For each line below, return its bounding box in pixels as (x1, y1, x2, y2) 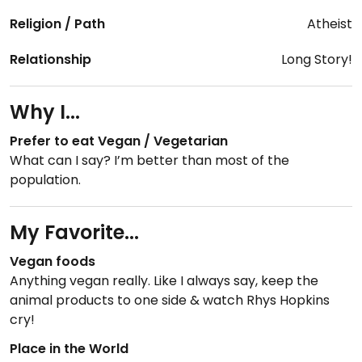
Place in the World (10, 339, 128, 358)
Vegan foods (10, 252, 95, 271)
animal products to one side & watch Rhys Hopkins (10, 291, 330, 309)
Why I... (10, 99, 80, 125)
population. (10, 170, 81, 189)
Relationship (10, 50, 91, 69)
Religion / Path (10, 15, 105, 33)
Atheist (307, 15, 352, 33)
